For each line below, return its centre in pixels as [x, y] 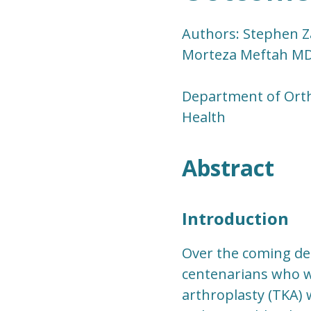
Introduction [235, 218]
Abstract [228, 167]
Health [203, 117]
